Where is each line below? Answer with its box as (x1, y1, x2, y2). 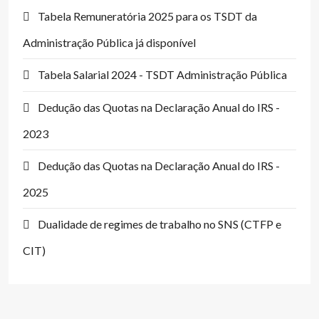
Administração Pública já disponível (23, 36, 196, 49)
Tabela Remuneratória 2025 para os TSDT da (38, 9, 257, 23)
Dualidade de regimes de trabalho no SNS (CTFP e (38, 217, 281, 231)
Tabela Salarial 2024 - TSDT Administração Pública (38, 68, 287, 81)
